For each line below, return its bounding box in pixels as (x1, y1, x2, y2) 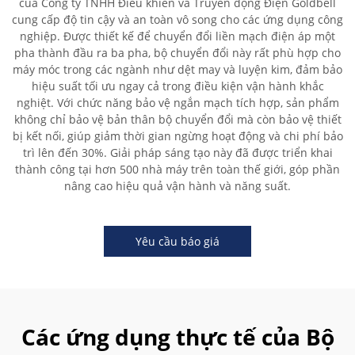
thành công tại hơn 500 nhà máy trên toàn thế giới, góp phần (15, 162, 340, 177)
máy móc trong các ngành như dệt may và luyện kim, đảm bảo (13, 62, 342, 77)
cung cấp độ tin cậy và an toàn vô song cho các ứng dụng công (12, 12, 343, 27)
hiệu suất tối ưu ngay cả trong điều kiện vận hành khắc (31, 78, 324, 94)
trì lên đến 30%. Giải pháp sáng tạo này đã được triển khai (22, 145, 333, 160)
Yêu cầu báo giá (136, 234, 219, 249)
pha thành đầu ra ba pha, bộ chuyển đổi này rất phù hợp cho (14, 45, 341, 60)
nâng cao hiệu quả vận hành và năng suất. (64, 178, 291, 193)
